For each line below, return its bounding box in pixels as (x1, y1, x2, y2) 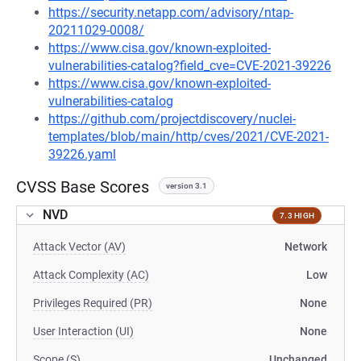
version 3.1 (166, 181, 207, 190)
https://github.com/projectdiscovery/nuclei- (48, 111, 296, 127)
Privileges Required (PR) (33, 297, 152, 309)
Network (284, 240, 327, 253)
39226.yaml (48, 147, 116, 162)
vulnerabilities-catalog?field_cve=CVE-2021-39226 (48, 58, 331, 73)
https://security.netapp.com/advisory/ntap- (48, 5, 293, 20)
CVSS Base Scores (16, 177, 149, 197)
